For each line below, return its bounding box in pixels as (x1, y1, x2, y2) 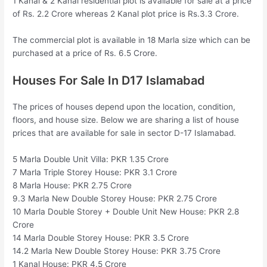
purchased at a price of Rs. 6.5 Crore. (13, 48, 158, 58)
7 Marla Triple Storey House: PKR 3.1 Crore (13, 167, 178, 177)
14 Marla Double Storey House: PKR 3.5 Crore (13, 232, 190, 243)
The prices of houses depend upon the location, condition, (13, 101, 236, 111)
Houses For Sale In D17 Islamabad (13, 73, 206, 88)
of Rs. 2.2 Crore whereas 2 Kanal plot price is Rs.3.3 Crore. (13, 9, 240, 19)
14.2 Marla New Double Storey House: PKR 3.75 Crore (13, 246, 221, 256)
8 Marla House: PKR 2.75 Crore (13, 180, 132, 190)
